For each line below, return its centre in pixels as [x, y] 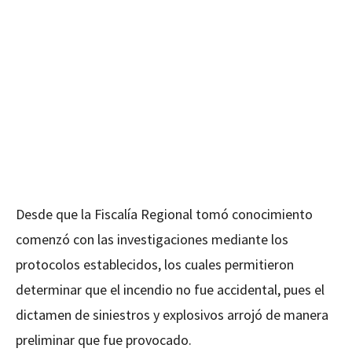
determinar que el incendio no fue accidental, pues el [170, 290]
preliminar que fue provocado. [104, 340]
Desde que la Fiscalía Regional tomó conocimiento [164, 214]
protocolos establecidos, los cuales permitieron [155, 265]
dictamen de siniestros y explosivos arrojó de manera [172, 315]
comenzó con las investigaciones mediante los [152, 240]
